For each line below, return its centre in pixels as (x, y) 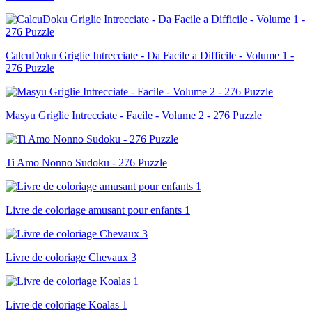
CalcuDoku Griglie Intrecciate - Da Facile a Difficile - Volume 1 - (150, 55)
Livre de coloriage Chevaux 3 (71, 257)
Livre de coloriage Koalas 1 (67, 304)
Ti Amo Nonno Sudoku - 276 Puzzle (86, 162)
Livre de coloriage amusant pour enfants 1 (98, 210)
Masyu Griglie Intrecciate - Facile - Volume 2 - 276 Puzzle (134, 115)
